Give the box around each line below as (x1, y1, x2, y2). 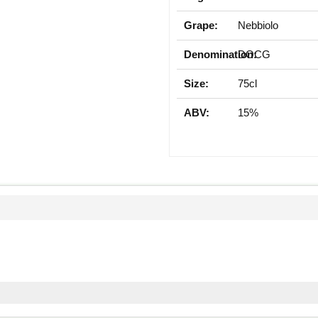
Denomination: (184, 48, 257, 60)
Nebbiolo (238, 18, 279, 31)
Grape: (184, 18, 218, 31)
